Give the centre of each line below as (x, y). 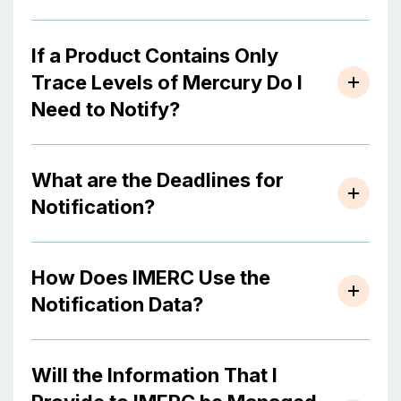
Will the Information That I (154, 375)
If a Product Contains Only (155, 55)
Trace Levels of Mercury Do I (167, 82)
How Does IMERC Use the (151, 277)
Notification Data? (117, 304)
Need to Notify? (106, 109)
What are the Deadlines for (158, 180)
